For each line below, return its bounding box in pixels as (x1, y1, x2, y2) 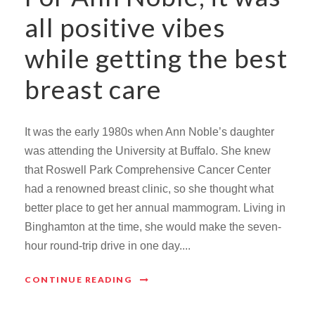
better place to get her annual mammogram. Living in (25, 202, 285, 214)
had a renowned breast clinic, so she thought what (25, 183, 274, 195)
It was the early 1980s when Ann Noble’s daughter (25, 126, 274, 139)
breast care (25, 73, 162, 105)
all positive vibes (25, 11, 226, 44)
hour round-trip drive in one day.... (25, 240, 191, 252)
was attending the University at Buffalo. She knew (25, 145, 271, 157)
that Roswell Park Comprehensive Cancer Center (25, 164, 271, 176)
